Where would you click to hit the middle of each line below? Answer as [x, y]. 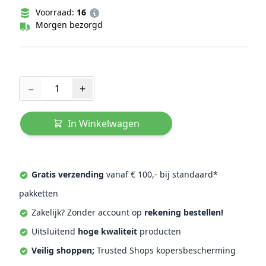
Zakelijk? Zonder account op [87, 212]
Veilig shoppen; [63, 250]
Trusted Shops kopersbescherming [165, 250]
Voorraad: [55, 12]
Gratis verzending [68, 174]
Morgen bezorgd [69, 25]
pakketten [39, 193]
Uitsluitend [53, 231]
